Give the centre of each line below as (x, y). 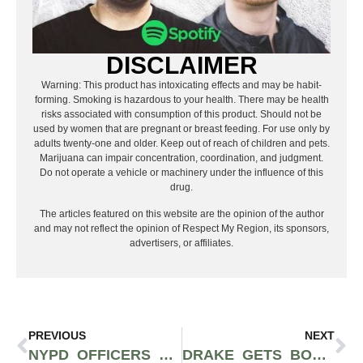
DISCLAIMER (181, 66)
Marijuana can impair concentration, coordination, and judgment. (181, 158)
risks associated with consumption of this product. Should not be (181, 115)
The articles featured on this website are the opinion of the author (181, 214)
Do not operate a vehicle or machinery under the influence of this (181, 173)
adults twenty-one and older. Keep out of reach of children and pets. (181, 144)
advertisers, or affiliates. (181, 243)
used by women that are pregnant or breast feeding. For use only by (181, 129)
